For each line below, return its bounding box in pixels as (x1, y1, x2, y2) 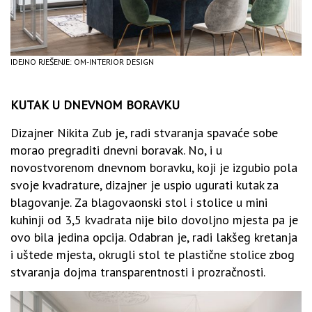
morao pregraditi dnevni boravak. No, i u (10, 141, 222, 158)
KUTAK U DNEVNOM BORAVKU (10, 96, 180, 113)
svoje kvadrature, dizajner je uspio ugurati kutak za (10, 176, 279, 193)
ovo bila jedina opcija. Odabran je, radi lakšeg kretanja (10, 228, 297, 245)
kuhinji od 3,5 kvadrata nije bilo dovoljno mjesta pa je (10, 211, 298, 228)
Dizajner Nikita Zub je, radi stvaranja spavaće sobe (10, 124, 278, 141)
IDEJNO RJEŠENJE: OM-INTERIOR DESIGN (10, 56, 154, 67)
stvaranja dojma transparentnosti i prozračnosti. (10, 263, 265, 280)
